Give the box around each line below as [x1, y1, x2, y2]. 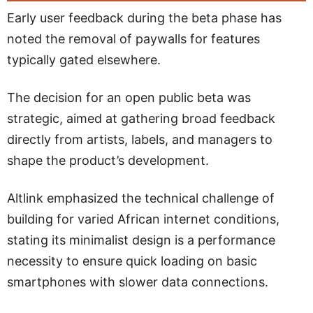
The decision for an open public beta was [7, 90, 251, 105]
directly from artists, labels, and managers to [7, 132, 272, 147]
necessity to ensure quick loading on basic [7, 254, 257, 268]
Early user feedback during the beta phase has [7, 10, 282, 25]
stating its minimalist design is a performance [7, 233, 275, 247]
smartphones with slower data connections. [7, 275, 268, 289]
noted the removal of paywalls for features [7, 31, 260, 46]
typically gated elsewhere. [7, 52, 161, 67]
